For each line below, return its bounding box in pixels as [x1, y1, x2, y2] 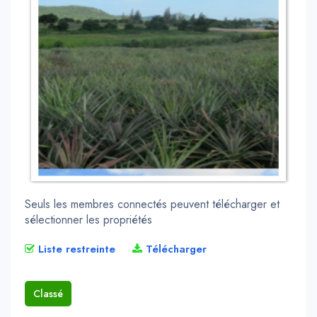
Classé [33, 287, 63, 301]
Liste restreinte [35, 241, 115, 258]
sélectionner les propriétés [25, 212, 152, 229]
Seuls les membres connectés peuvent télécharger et [25, 196, 279, 213]
